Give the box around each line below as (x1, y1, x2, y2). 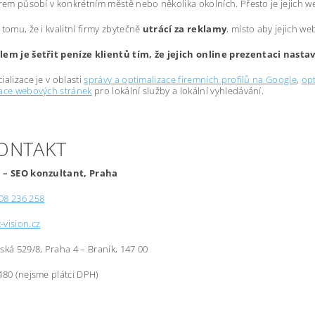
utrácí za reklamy (142, 22, 227, 35)
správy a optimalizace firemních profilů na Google (84, 73, 297, 86)
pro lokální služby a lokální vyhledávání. (91, 84, 264, 97)
